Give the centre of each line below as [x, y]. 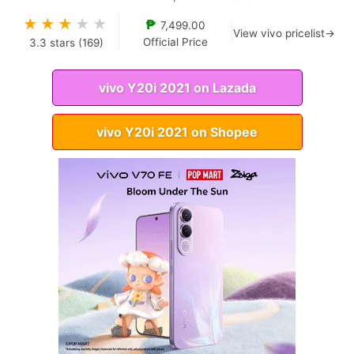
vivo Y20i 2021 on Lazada [177, 87]
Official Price [175, 41]
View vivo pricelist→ [284, 33]
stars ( [64, 42]
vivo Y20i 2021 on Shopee [177, 132]
